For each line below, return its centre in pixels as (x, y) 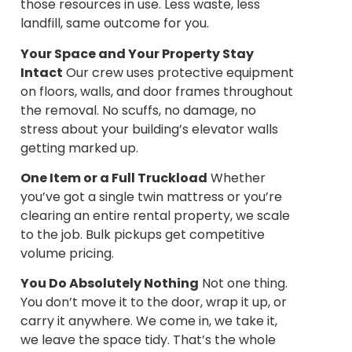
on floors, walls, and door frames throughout (157, 91)
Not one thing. (243, 284)
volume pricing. (67, 254)
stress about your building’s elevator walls (149, 129)
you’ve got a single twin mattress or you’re (151, 197)
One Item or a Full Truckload (114, 178)
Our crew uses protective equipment (178, 72)
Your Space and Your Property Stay (137, 53)
